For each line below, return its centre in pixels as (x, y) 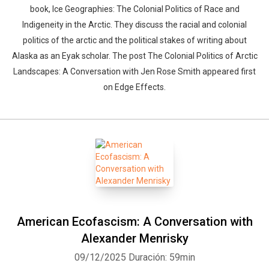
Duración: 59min (162, 257)
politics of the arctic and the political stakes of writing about (134, 40)
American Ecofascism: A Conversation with (134, 222)
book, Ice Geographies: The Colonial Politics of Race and (134, 9)
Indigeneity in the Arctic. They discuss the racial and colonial (134, 25)
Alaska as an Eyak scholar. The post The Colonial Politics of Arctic (134, 56)
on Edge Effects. (134, 87)
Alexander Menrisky (134, 238)
